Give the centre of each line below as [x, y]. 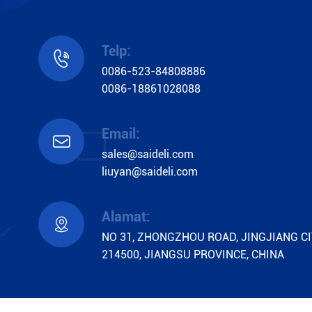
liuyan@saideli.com [150, 171]
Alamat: [126, 216]
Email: [121, 133]
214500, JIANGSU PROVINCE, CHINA [193, 254]
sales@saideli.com [148, 154]
